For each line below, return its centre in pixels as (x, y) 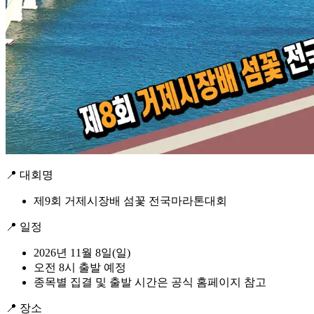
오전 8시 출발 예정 (80, 268)
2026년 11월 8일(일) (82, 253)
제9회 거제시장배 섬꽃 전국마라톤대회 (130, 201)
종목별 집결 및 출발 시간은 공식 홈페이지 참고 (150, 282)
